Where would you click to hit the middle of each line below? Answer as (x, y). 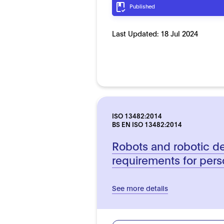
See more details (140, 187)
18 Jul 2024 (179, 33)
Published (142, 6)
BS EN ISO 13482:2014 (147, 124)
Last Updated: (136, 33)
